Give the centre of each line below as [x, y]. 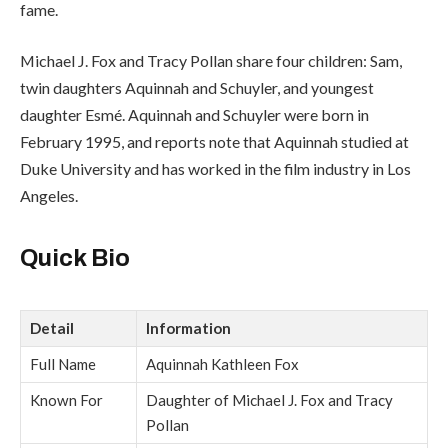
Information [188, 327]
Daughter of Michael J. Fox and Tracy [269, 399]
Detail [52, 327]
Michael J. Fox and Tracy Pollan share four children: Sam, [211, 61]
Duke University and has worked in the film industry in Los [215, 169]
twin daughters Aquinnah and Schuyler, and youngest [197, 88]
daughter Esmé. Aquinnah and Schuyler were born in [194, 115]
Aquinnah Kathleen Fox [222, 363]
